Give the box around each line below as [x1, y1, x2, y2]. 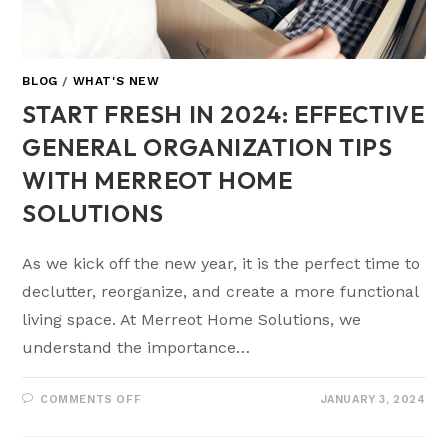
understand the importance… [22, 337, 251, 357]
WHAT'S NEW [72, 73, 160, 88]
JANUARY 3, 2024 [320, 392, 426, 406]
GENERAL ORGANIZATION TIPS [22, 131, 393, 162]
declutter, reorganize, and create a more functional [22, 281, 419, 301]
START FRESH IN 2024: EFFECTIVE [22, 98, 425, 129]
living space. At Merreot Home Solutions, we [22, 309, 362, 329]
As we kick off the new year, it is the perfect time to [22, 253, 421, 273]
